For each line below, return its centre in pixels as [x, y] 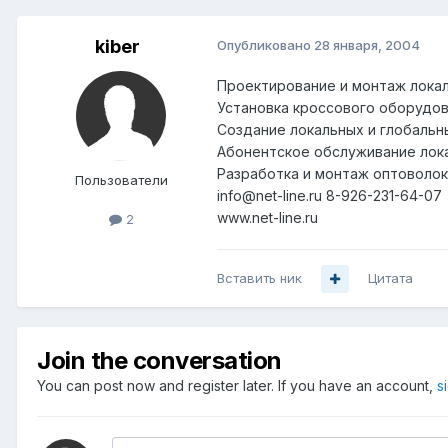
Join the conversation [159, 361]
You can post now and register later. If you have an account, [237, 386]
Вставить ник [259, 278]
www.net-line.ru [267, 218]
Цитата [390, 278]
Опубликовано [265, 45]
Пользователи [121, 180]
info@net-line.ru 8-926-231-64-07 [329, 196]
